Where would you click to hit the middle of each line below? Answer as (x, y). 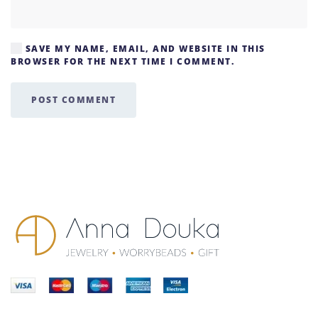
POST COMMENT (73, 100)
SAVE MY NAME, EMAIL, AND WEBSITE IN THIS (144, 49)
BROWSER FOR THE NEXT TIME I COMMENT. (122, 61)
